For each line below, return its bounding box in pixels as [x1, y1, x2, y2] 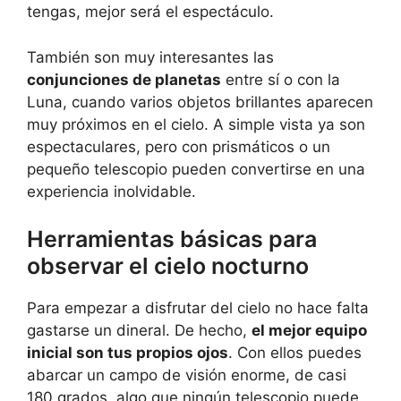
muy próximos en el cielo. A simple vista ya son [27, 115, 365, 133]
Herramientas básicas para [27, 226, 317, 253]
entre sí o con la [221, 70, 340, 89]
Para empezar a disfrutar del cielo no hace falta [27, 299, 369, 318]
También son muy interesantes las [27, 47, 274, 66]
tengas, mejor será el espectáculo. [27, 3, 274, 21]
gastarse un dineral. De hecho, [27, 321, 252, 340]
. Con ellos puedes [228, 344, 362, 363]
